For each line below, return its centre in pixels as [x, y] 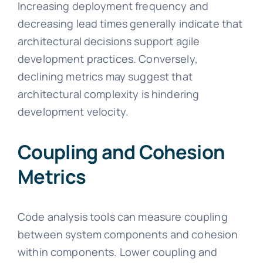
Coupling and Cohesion [121, 151]
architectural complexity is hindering [108, 94]
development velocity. [73, 112]
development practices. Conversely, [107, 59]
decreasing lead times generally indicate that [130, 24]
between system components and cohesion [128, 235]
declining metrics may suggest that [105, 77]
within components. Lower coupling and [117, 252]
